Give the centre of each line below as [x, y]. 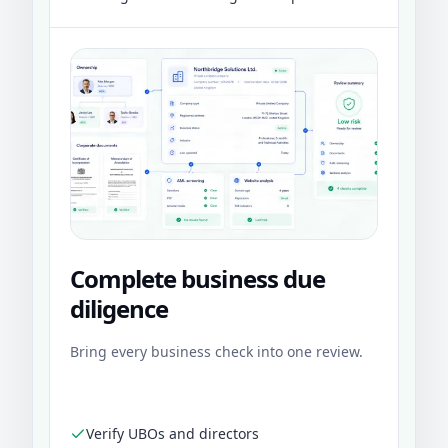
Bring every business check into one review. [216, 352]
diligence [119, 309]
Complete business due [197, 279]
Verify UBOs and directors [172, 434]
